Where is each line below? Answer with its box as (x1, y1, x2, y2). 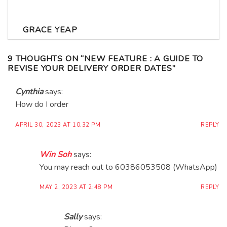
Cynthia (15, 86, 43, 97)
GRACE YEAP (23, 24, 78, 35)
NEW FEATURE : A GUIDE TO (84, 53, 204, 64)
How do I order (15, 98, 68, 110)
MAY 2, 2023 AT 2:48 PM (40, 183, 113, 192)
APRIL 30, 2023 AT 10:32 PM (15, 121, 101, 129)
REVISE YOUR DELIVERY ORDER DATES (8, 62, 172, 74)
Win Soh (40, 148, 71, 160)
